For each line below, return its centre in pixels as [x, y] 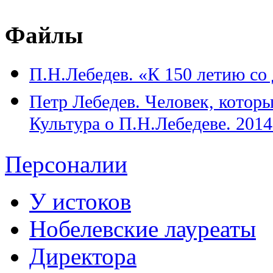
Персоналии [66, 164]
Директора [83, 256]
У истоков [80, 201]
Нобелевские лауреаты [143, 229]
